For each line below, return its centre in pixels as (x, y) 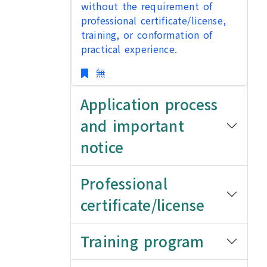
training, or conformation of (147, 35)
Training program (142, 241)
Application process (149, 104)
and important (132, 125)
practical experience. (129, 49)
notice (102, 147)
